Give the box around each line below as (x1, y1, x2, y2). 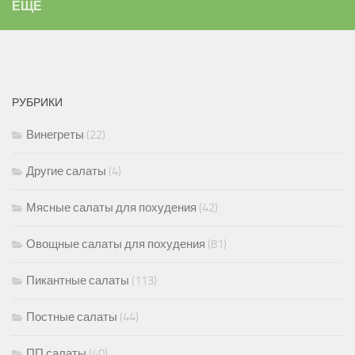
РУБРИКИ (12, 96, 63, 110)
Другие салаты (26, 164, 106, 179)
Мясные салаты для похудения (26, 200, 197, 216)
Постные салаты (26, 310, 117, 325)
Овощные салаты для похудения (26, 237, 205, 252)
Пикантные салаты (26, 273, 129, 288)
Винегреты (26, 128, 84, 143)
